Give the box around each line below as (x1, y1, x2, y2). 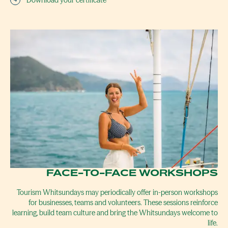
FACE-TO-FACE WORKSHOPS (46, 167, 218, 179)
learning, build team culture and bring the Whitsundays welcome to (12, 208, 218, 218)
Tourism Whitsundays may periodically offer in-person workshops (17, 188, 218, 197)
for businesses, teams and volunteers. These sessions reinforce (28, 198, 218, 208)
